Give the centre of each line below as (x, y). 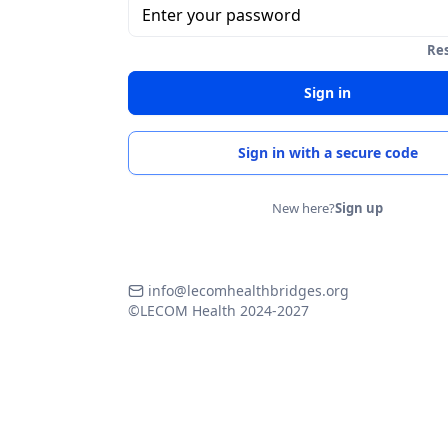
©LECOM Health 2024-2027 (218, 310)
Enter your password (221, 15)
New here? (304, 208)
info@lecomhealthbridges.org (248, 290)
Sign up (359, 208)
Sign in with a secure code (327, 152)
